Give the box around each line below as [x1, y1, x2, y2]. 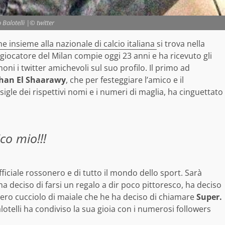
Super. [196, 191, 222, 203]
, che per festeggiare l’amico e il [66, 74, 184, 86]
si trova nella [157, 38, 205, 50]
